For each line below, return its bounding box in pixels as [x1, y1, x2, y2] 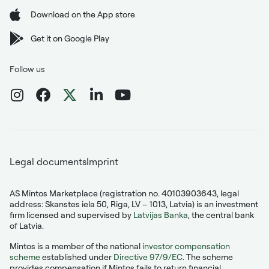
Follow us [10, 64, 45, 74]
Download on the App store [31, 9, 135, 20]
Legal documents [10, 156, 86, 168]
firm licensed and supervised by [10, 210, 133, 220]
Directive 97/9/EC [113, 252, 183, 262]
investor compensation [142, 241, 230, 252]
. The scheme [183, 252, 233, 262]
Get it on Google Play [31, 33, 109, 44]
